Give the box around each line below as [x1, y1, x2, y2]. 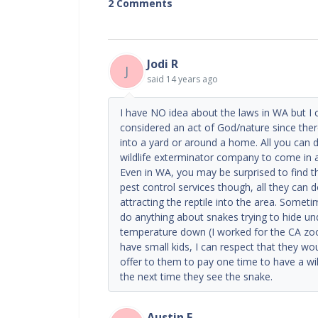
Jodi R [147, 55, 178, 72]
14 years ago [166, 72, 218, 85]
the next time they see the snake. [120, 269, 273, 283]
